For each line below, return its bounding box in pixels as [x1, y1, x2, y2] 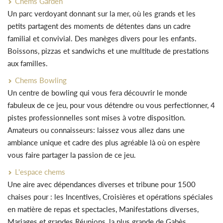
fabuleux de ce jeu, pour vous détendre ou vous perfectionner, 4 [7, 101, 215, 110]
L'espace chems [15, 167, 65, 176]
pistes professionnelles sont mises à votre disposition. [7, 113, 186, 122]
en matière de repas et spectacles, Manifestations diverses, [7, 205, 199, 214]
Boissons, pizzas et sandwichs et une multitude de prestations [7, 46, 209, 55]
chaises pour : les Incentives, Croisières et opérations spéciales [7, 192, 213, 201]
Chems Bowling [15, 76, 67, 85]
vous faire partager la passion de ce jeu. [7, 150, 136, 159]
